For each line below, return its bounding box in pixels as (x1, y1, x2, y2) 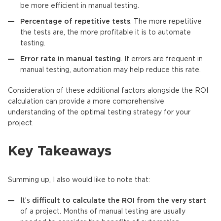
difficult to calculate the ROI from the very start (32, 197, 206, 204)
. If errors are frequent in (121, 56, 203, 62)
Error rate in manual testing (20, 56, 121, 62)
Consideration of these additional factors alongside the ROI (8, 87, 208, 94)
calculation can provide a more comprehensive (8, 98, 164, 105)
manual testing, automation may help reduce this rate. (20, 67, 201, 73)
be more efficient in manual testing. (20, 2, 139, 9)
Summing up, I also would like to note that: (8, 177, 150, 183)
